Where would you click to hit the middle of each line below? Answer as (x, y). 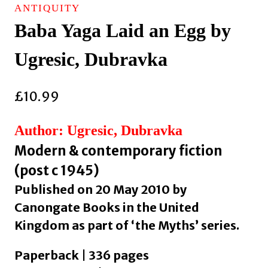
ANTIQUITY (47, 8)
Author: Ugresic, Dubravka (98, 130)
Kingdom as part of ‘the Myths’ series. (127, 225)
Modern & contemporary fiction (118, 150)
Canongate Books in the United (107, 207)
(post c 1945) (57, 170)
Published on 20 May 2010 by (100, 189)
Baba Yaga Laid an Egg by (123, 31)
